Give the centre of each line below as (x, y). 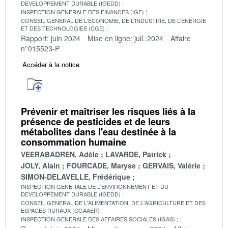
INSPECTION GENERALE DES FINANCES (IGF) (82, 11)
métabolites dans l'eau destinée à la (98, 132)
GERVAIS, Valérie (172, 165)
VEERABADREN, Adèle (60, 154)
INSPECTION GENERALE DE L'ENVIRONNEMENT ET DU (95, 186)
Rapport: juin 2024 (51, 38)
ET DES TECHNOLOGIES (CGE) (63, 28)
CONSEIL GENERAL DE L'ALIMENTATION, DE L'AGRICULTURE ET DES (113, 202)
